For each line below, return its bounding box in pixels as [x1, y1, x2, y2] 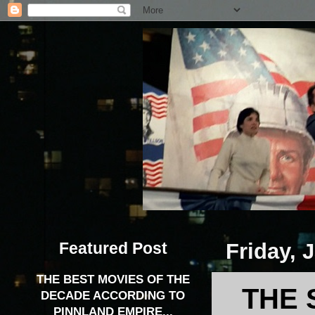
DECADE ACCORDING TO [41, 289, 185, 303]
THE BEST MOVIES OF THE [36, 273, 190, 287]
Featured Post [58, 238, 167, 257]
